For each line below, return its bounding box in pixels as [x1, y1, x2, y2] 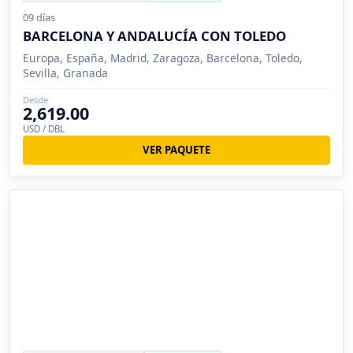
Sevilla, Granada [23, 65, 108, 81]
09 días [23, 10, 55, 25]
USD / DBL [23, 123, 65, 136]
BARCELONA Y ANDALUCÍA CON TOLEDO [23, 27, 286, 46]
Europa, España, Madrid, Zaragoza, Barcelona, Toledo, [23, 50, 303, 66]
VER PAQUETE [143, 142, 210, 157]
